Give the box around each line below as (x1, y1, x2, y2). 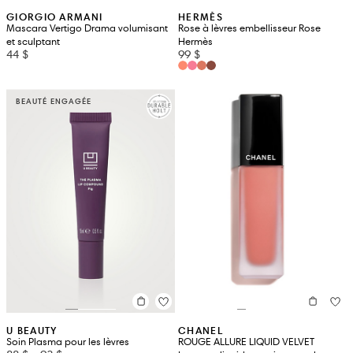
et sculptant (6, 35, 60, 49)
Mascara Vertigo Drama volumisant (6, 22, 168, 35)
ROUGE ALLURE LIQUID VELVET (178, 335, 314, 348)
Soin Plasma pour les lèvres (6, 335, 129, 348)
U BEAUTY (6, 323, 58, 337)
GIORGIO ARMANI (6, 10, 103, 24)
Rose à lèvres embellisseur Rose (178, 22, 321, 35)
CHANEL (178, 323, 223, 337)
